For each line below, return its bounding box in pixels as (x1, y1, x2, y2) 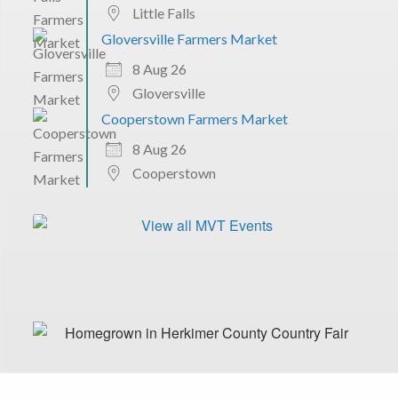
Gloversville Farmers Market (100, 29, 277, 47)
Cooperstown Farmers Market (100, 109, 288, 127)
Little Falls (131, 4, 195, 21)
